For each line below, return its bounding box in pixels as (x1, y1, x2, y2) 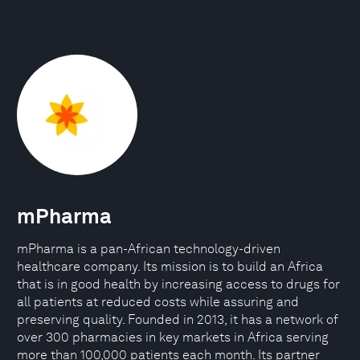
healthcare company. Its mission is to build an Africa (17, 259, 323, 274)
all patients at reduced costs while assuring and (17, 294, 299, 309)
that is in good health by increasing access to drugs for (17, 276, 340, 292)
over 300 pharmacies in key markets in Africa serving (17, 329, 329, 345)
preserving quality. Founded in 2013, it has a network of (17, 312, 338, 327)
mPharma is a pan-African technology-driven (17, 241, 280, 256)
